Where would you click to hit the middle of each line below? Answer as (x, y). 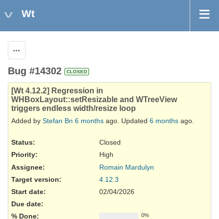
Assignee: (28, 167)
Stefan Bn (58, 121)
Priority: (24, 155)
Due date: (27, 204)
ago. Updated (127, 121)
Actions (28, 50)
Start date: (29, 192)
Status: (23, 142)
